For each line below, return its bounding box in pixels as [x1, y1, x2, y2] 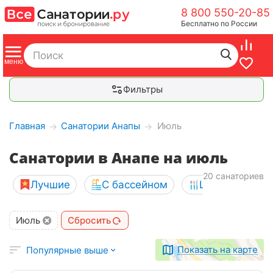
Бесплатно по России [181, 19, 257, 28]
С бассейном [102, 179, 168, 191]
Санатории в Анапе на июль [9, 147, 228, 168]
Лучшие [30, 179, 70, 191]
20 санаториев [203, 171, 264, 181]
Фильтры [122, 83, 163, 95]
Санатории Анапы [61, 120, 140, 132]
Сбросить [68, 214, 111, 226]
